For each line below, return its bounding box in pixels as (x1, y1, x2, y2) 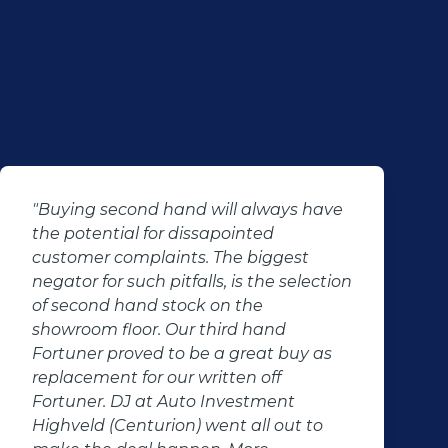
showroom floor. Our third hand (32, 320, 286, 339)
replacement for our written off (32, 368, 281, 387)
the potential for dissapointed (32, 224, 274, 243)
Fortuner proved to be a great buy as (32, 344, 332, 363)
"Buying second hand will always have (32, 200, 343, 219)
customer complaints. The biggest (32, 248, 309, 267)
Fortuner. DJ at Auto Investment (32, 392, 295, 411)
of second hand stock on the (32, 296, 263, 315)
